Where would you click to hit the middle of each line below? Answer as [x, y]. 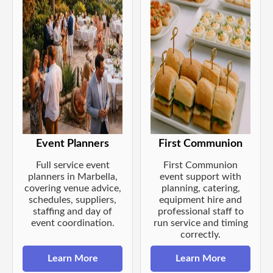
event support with [200, 177]
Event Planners [73, 144]
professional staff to [200, 212]
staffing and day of [73, 212]
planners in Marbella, [73, 177]
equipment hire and [200, 200]
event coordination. [73, 223]
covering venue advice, [73, 189]
